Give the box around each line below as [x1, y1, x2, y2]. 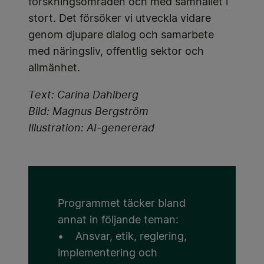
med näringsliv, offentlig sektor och [28, 47, 204, 58]
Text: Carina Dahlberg [28, 90, 138, 101]
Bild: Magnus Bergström [28, 107, 148, 118]
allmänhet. [28, 63, 80, 74]
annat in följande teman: [58, 215, 179, 226]
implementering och [58, 248, 157, 259]
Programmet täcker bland [58, 199, 186, 210]
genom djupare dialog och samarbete [28, 30, 214, 41]
